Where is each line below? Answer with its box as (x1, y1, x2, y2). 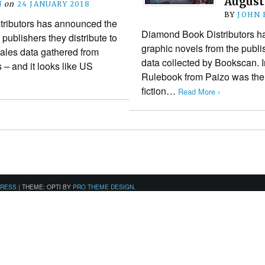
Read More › (177, 85, 220, 97)
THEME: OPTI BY (22, 182, 73, 191)
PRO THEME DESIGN (73, 182, 134, 191)
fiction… (141, 83, 178, 98)
